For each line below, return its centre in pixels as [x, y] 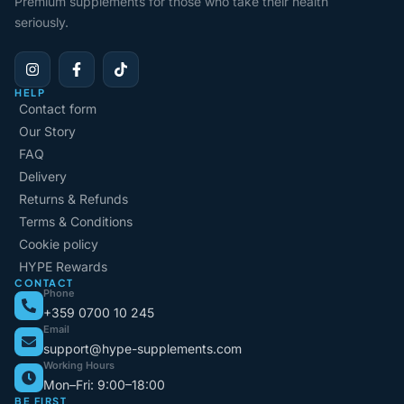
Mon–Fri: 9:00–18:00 [104, 384]
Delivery [43, 176]
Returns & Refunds [73, 198]
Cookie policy [59, 243]
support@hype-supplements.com [142, 348]
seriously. [41, 22]
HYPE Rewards [63, 266]
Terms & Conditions [76, 221]
